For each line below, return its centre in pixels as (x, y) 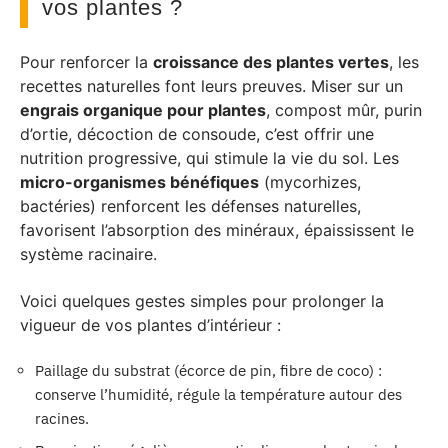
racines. (62, 418)
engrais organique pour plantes (143, 110)
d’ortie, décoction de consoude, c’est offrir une (197, 134)
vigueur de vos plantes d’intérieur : (150, 324)
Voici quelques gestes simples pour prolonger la (202, 300)
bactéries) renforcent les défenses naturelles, (190, 206)
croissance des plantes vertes (271, 62)
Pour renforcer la (86, 62)
